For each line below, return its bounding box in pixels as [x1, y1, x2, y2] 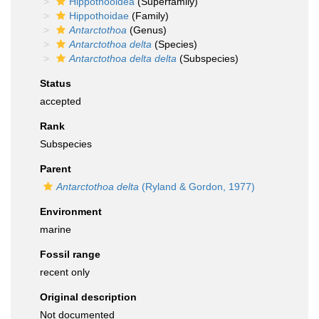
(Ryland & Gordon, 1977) [139, 181, 255, 192]
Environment [40, 206, 102, 217]
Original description [40, 291, 137, 303]
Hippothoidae [69, 10, 129, 21]
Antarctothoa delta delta [69, 53, 177, 64]
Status [40, 78, 71, 89]
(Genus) [127, 24, 167, 36]
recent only [40, 266, 90, 278]
